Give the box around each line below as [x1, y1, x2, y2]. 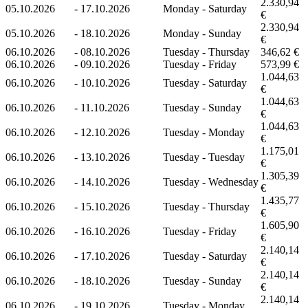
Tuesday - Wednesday [163, 175, 258, 188]
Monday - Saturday [163, 2, 247, 14]
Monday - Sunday [163, 27, 241, 39]
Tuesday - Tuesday [163, 151, 245, 163]
